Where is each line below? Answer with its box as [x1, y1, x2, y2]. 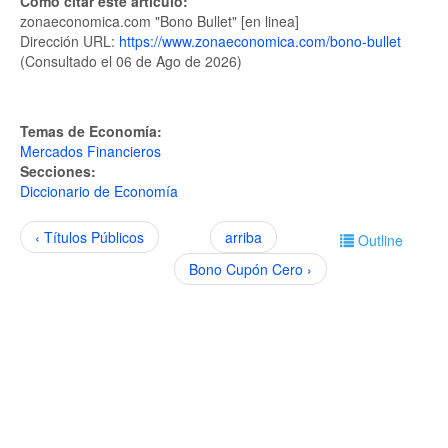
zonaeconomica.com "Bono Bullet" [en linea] [20, 11, 299, 31]
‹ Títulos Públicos [35, 227, 144, 247]
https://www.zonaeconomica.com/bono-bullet [119, 31, 401, 51]
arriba [224, 227, 262, 247]
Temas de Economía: [20, 121, 166, 141]
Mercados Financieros [20, 141, 161, 161]
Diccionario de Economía [20, 181, 178, 201]
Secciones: [20, 161, 100, 181]
